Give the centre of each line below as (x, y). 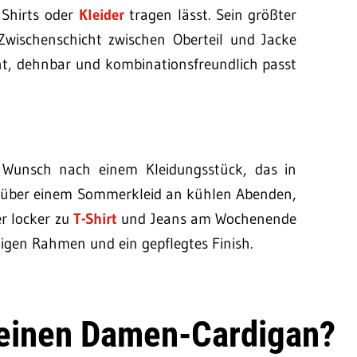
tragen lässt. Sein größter (210, 14)
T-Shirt (96, 218)
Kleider (101, 14)
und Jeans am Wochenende (207, 218)
